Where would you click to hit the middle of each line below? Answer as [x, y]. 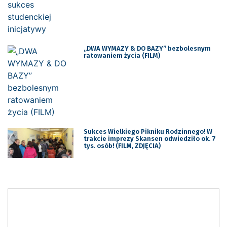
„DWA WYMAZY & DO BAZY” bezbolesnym [147, 48]
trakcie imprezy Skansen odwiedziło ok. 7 [149, 138]
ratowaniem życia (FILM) [122, 55]
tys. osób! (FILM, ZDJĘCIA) [122, 145]
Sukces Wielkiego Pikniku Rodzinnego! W [148, 131]
